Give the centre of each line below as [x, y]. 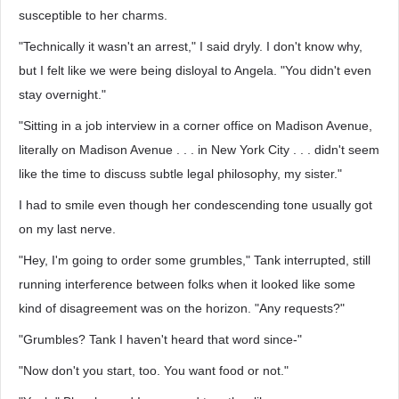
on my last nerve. [67, 229]
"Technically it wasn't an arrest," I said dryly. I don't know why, [191, 46]
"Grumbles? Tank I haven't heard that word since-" [160, 339]
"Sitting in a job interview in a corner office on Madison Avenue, [195, 126]
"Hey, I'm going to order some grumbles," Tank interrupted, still [195, 260]
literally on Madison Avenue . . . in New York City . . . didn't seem [199, 150]
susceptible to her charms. [93, 15]
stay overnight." [62, 94]
